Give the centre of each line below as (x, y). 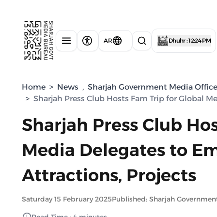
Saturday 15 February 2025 (67, 199)
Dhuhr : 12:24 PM (190, 40)
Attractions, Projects (109, 175)
